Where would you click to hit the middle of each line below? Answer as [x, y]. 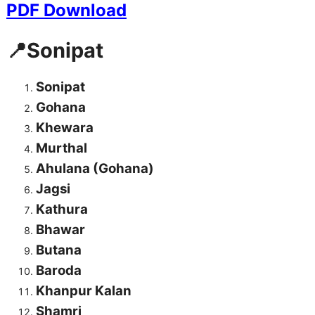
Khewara [65, 128]
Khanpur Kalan [84, 291]
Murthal [62, 148]
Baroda [59, 271]
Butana [59, 250]
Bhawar [60, 230]
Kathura [62, 210]
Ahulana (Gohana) [95, 169]
